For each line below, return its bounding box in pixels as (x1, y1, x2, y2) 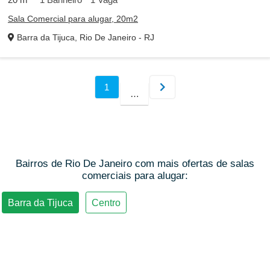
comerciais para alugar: (82, 169, 188, 181)
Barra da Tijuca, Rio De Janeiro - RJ (14, 33, 154, 42)
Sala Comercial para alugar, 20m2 (8, 14, 138, 24)
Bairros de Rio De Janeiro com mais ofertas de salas (16, 157, 254, 169)
